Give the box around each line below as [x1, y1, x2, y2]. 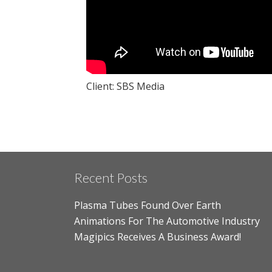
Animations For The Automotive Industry [74, 214, 260, 228]
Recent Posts [74, 169, 148, 186]
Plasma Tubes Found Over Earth [74, 199, 221, 212]
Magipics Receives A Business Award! [74, 230, 241, 243]
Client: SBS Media [86, 80, 165, 93]
